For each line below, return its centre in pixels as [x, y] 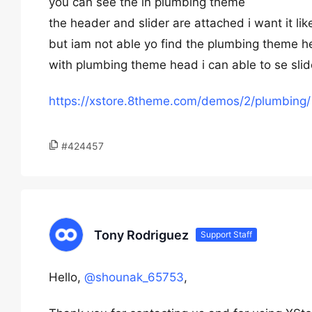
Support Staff [226, 234]
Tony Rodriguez [141, 235]
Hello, [67, 277]
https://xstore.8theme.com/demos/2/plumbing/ [180, 101]
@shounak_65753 [134, 277]
